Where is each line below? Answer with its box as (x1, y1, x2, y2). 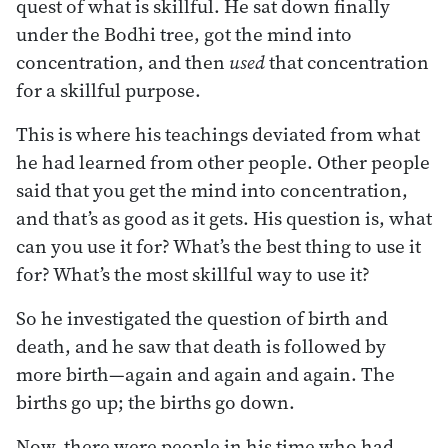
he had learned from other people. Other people (16, 148, 430, 175)
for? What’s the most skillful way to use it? (16, 260, 370, 287)
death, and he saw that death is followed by (16, 332, 386, 359)
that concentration (265, 48, 429, 75)
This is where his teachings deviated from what (16, 120, 420, 147)
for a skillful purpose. (16, 76, 201, 103)
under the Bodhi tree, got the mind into (16, 20, 352, 47)
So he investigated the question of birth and (16, 304, 388, 331)
